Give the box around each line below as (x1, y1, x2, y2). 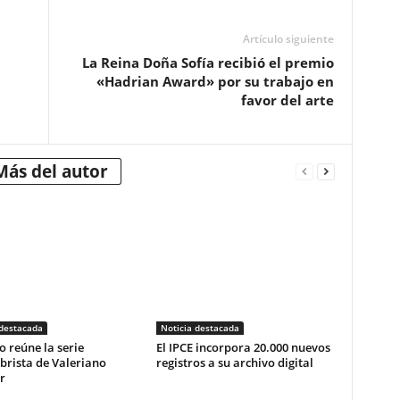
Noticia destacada (160, 321, 239, 334)
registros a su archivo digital (155, 354, 313, 371)
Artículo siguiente (242, 31, 334, 46)
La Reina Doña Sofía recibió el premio (81, 54, 334, 71)
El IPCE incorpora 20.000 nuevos (155, 339, 330, 355)
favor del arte (240, 91, 334, 109)
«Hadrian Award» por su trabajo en (96, 72, 334, 90)
